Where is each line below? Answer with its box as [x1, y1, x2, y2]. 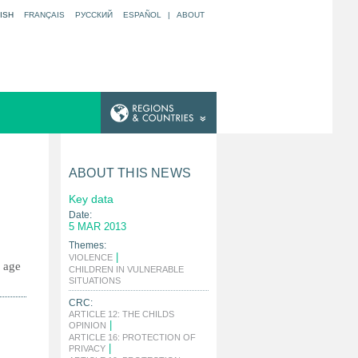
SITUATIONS [69, 276, 121, 285]
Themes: [69, 240, 106, 251]
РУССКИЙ [75, 10, 113, 19]
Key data [69, 193, 113, 205]
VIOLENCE [69, 253, 113, 262]
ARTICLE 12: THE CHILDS [69, 309, 174, 319]
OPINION [69, 320, 106, 330]
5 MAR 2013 [69, 221, 126, 233]
